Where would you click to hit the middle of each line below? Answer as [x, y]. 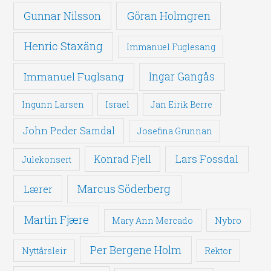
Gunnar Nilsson [63, 15]
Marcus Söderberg [124, 188]
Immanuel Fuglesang [171, 47]
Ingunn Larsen [53, 104]
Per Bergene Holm [135, 250]
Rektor [218, 250]
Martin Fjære [56, 220]
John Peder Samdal [69, 130]
